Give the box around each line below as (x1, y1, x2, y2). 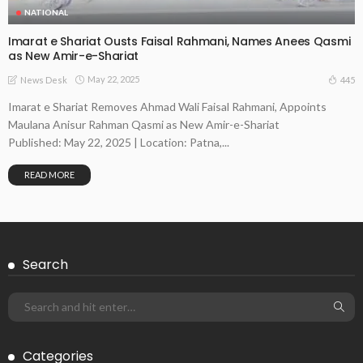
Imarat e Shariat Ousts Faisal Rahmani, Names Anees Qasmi (8, 32, 351, 49)
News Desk (20, 74, 67, 85)
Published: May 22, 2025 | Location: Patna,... (8, 135, 229, 149)
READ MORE (24, 169, 75, 180)
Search (23, 254, 68, 274)
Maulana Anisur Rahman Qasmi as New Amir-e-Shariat (8, 117, 280, 131)
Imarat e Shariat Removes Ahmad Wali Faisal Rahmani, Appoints (8, 99, 327, 113)
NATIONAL (24, 6, 68, 17)
